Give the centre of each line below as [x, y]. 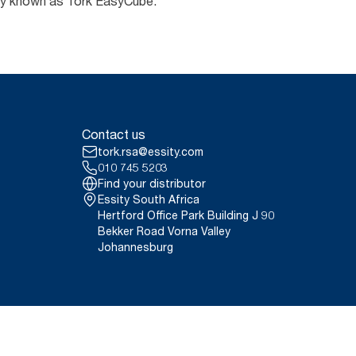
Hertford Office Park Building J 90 [186, 215]
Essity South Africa [149, 199]
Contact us [114, 134]
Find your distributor [152, 183]
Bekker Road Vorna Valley [164, 230]
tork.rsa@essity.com [151, 151]
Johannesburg [135, 246]
